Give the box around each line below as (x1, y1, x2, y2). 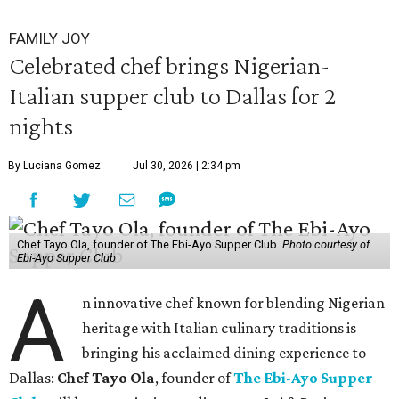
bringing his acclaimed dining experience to (82, 343, 367, 362)
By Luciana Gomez (8, 159, 101, 172)
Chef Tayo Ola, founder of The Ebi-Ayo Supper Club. (16, 237, 282, 251)
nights (9, 110, 73, 140)
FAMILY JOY (9, 28, 90, 47)
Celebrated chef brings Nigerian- (9, 50, 330, 79)
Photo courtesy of (281, 237, 370, 251)
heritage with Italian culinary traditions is (82, 318, 357, 337)
